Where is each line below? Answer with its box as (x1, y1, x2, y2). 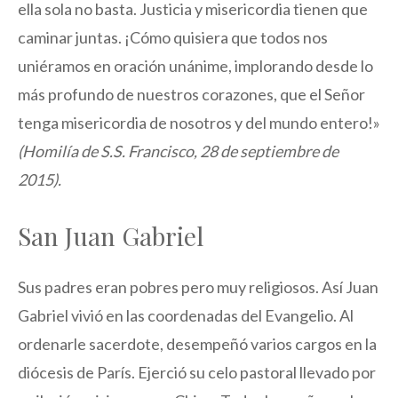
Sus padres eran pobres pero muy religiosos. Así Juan (18, 277, 378, 298)
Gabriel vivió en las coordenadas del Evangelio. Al (18, 306, 354, 326)
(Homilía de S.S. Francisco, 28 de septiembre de (18, 141, 338, 162)
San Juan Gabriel (18, 219, 203, 253)
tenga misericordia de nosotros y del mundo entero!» (18, 113, 380, 133)
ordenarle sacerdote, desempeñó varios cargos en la (18, 334, 377, 354)
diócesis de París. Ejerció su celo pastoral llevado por (18, 362, 376, 383)
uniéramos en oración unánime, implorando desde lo (18, 56, 373, 76)
